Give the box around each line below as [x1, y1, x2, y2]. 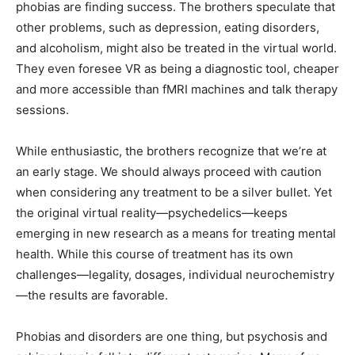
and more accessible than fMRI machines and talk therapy [16, 82, 338, 97]
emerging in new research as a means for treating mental [16, 226, 336, 241]
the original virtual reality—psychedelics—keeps [16, 205, 288, 220]
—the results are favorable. [16, 288, 171, 303]
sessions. [16, 102, 72, 117]
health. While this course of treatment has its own [16, 246, 293, 261]
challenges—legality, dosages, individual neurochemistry [16, 267, 334, 282]
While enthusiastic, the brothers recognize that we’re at [16, 143, 326, 158]
